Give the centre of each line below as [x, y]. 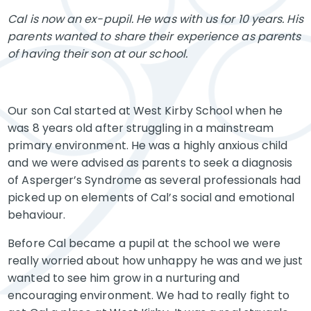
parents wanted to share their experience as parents [154, 36]
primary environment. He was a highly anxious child [148, 145]
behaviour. [37, 215]
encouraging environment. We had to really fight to [149, 295]
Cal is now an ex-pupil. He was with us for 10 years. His [155, 19]
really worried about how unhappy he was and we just [155, 261]
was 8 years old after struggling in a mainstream [141, 128]
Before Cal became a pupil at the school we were [144, 243]
